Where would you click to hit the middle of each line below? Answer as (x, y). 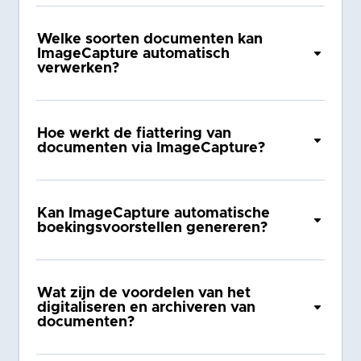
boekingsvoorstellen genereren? (153, 228)
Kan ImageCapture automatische (154, 213)
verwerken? (79, 68)
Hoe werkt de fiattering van (135, 133)
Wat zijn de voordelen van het (144, 293)
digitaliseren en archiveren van (147, 307)
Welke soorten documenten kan (150, 39)
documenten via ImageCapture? (151, 148)
